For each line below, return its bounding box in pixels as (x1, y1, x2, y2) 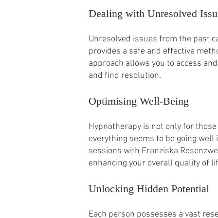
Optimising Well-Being (89, 94, 189, 107)
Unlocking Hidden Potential (89, 182, 209, 195)
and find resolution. (89, 70, 161, 81)
